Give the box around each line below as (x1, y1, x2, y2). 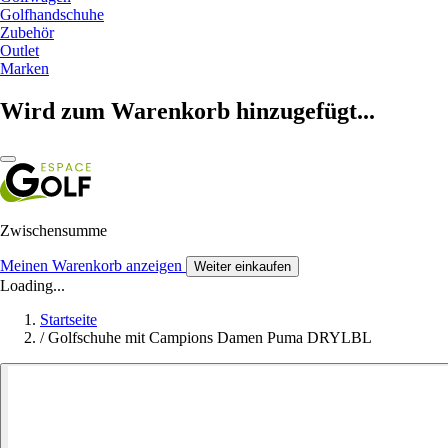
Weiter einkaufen (194, 258, 291, 274)
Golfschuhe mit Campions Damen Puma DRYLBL (48, 328, 372, 346)
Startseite (40, 310, 97, 328)
